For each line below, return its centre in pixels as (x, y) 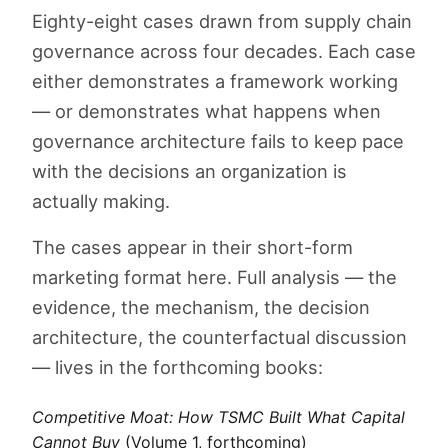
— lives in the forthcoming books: (177, 367)
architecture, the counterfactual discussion (219, 337)
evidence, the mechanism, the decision (201, 307)
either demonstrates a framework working (215, 81)
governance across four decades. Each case (224, 51)
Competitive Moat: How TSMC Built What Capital (218, 416)
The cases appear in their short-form (192, 247)
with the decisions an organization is (189, 171)
